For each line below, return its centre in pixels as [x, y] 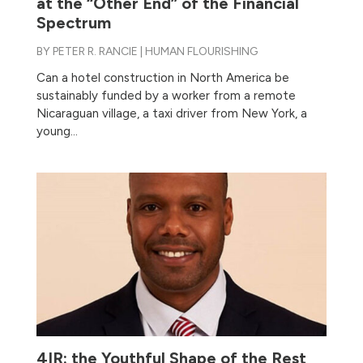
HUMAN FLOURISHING [201, 52]
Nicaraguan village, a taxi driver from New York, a [171, 114]
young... [57, 132]
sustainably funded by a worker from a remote [166, 96]
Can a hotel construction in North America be [162, 78]
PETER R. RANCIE [95, 52]
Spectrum [73, 23]
